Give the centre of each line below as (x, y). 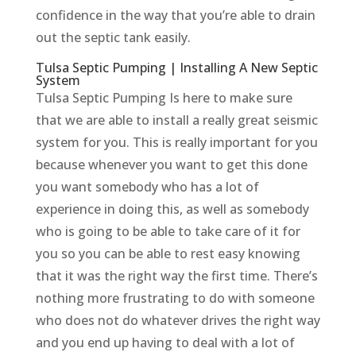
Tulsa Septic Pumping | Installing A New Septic (176, 68)
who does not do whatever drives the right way (178, 321)
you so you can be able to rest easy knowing (168, 254)
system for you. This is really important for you (176, 143)
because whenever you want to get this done (171, 165)
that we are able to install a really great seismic (176, 120)
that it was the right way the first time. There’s (176, 276)
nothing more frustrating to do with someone (175, 298)
